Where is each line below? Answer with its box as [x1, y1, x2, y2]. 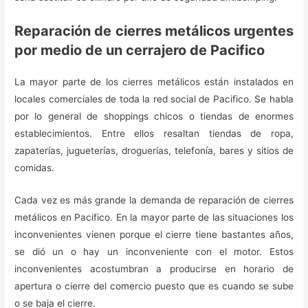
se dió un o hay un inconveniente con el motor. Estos [14, 245, 294, 257]
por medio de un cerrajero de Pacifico [14, 41, 265, 58]
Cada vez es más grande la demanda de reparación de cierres [14, 194, 294, 206]
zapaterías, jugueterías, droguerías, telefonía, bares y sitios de [14, 144, 294, 156]
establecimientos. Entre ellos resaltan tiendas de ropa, [14, 127, 294, 139]
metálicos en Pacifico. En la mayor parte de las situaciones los [14, 211, 294, 223]
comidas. [14, 162, 55, 173]
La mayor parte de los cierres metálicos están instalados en [14, 76, 294, 87]
